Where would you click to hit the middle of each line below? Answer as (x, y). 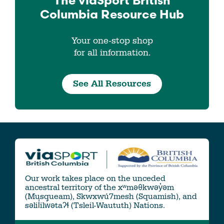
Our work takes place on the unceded (95, 178)
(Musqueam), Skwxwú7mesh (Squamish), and (111, 196)
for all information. (112, 53)
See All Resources (112, 84)
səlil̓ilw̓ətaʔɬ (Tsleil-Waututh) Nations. (95, 205)
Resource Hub (142, 16)
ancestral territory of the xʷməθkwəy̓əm (99, 187)
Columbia (70, 16)
